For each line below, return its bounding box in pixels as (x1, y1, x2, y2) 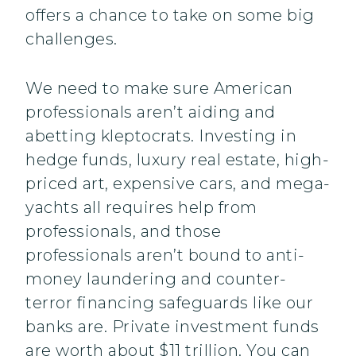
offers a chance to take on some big (25, 6, 315, 25)
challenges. (25, 29, 118, 49)
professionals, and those (25, 222, 221, 242)
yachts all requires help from (25, 198, 257, 218)
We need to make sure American (25, 79, 293, 99)
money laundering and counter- (25, 269, 287, 289)
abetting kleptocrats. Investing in (25, 126, 296, 146)
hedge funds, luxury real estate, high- (25, 150, 329, 170)
